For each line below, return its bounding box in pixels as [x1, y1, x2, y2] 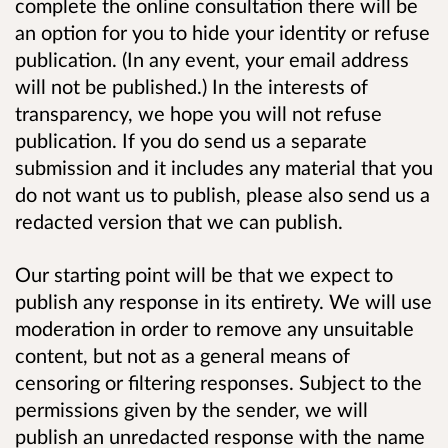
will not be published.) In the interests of [15, 73, 368, 98]
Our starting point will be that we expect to [15, 261, 393, 286]
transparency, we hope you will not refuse [15, 100, 382, 125]
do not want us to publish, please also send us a [15, 181, 430, 206]
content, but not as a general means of [15, 342, 350, 367]
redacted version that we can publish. [15, 208, 343, 233]
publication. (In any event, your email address [15, 46, 409, 71]
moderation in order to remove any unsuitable [15, 315, 414, 340]
